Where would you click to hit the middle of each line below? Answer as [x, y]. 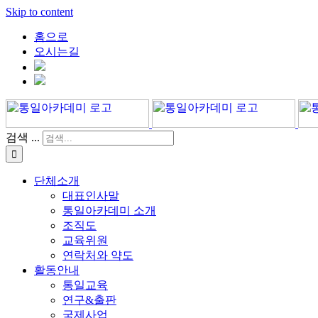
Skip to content [39, 12]
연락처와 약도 [98, 255]
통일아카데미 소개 [109, 210]
